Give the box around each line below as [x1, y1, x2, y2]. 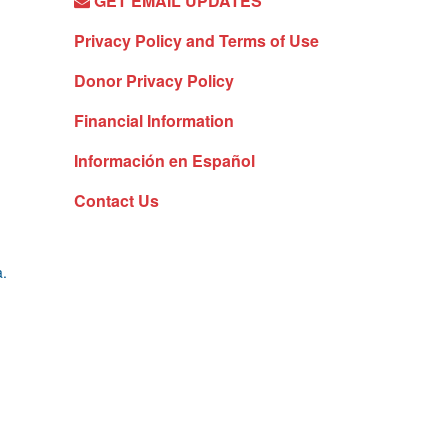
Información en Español [73, 148, 255, 172]
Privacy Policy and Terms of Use [73, 28, 319, 52]
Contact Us [73, 188, 159, 212]
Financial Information [73, 108, 234, 132]
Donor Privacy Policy [73, 68, 234, 92]
